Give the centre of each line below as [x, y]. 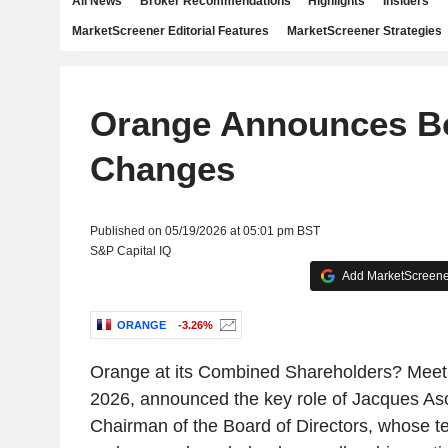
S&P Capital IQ [130, 251]
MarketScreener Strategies [364, 31]
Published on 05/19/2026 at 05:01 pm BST [204, 231]
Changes [162, 168]
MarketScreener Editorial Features [170, 31]
